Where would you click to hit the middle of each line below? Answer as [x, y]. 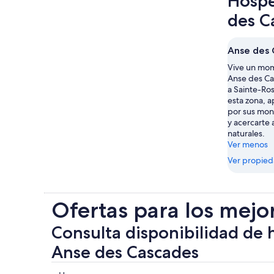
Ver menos [248, 145]
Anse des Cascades [125, 252]
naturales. [246, 134]
